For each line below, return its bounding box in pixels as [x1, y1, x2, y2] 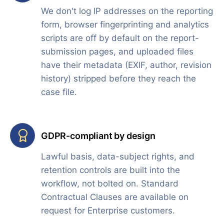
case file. [41, 87, 77, 97]
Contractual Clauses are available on [41, 192, 188, 202]
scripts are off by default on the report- [41, 33, 199, 43]
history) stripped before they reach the [41, 73, 196, 84]
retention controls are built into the [41, 165, 180, 175]
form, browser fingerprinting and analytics [41, 19, 209, 30]
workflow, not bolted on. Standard [41, 178, 178, 189]
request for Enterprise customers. [41, 205, 175, 216]
